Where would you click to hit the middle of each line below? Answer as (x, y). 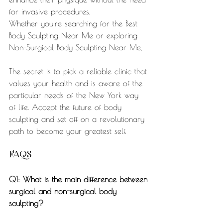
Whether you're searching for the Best (75, 24)
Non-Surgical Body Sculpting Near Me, (75, 48)
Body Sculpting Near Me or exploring (75, 36)
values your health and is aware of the (77, 83)
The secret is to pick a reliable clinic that (79, 71)
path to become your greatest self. (67, 131)
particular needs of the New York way (75, 95)
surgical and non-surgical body (64, 191)
